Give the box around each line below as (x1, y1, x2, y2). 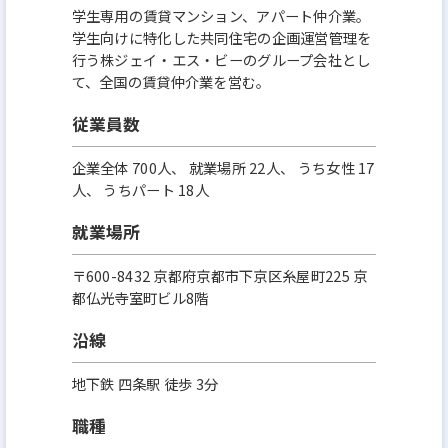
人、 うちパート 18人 (71, 178, 210, 200)
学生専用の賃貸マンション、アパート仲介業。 (71, 4, 371, 26)
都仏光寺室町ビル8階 (71, 286, 209, 308)
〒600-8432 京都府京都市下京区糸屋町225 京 (71, 264, 368, 286)
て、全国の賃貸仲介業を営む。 (71, 70, 271, 92)
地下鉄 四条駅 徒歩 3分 (71, 372, 219, 394)
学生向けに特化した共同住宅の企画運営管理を (71, 26, 372, 48)
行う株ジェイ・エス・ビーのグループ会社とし (71, 48, 371, 70)
